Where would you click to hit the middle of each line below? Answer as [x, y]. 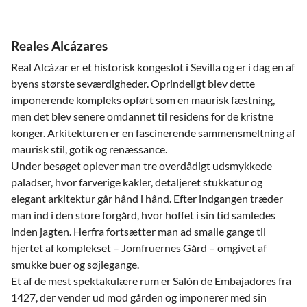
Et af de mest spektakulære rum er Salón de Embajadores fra [151, 281]
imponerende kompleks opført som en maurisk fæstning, [143, 100]
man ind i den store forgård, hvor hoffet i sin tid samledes [143, 215]
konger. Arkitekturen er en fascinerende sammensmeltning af [153, 133]
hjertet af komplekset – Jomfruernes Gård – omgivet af [139, 248]
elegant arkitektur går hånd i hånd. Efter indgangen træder [147, 198]
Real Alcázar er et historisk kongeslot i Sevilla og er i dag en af [153, 67]
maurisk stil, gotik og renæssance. [89, 149]
